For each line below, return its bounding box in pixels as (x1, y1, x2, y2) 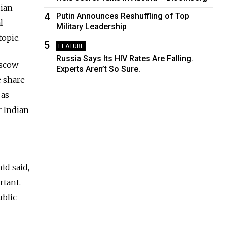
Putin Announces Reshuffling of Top (56, 11, 190, 21)
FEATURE (58, 42, 85, 50)
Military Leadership (56, 21, 127, 31)
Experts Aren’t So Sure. (56, 64, 141, 74)
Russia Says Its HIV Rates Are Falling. (56, 53, 194, 63)
